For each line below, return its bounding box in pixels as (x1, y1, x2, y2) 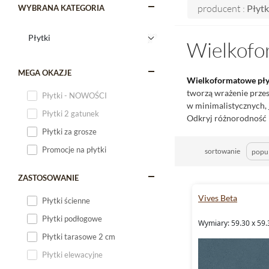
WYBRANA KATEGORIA (18, 3, 104, 13)
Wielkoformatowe (187, 75, 256, 85)
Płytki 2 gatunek (42, 109, 99, 118)
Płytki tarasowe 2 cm (42, 232, 115, 241)
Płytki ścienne (42, 196, 90, 205)
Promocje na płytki (42, 145, 106, 154)
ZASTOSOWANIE (18, 173, 79, 183)
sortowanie (205, 147, 240, 156)
